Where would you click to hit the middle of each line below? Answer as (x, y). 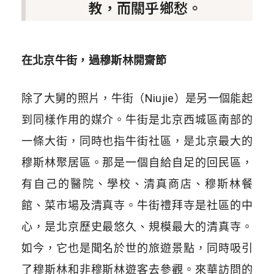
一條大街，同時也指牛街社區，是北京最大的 (137, 141)
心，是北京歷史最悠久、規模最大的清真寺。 (137, 227)
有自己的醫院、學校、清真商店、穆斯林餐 (137, 184)
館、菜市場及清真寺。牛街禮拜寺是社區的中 (137, 206)
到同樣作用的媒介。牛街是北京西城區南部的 (137, 120)
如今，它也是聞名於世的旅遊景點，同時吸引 (137, 248)
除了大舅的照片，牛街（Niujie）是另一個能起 (137, 98)
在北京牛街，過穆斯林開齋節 (94, 61)
